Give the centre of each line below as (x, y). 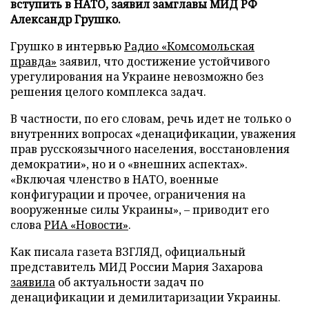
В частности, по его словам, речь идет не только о (151, 118)
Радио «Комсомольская (189, 46)
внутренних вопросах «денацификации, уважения (153, 133)
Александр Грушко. (66, 19)
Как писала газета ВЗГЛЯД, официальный (128, 251)
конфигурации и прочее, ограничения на (128, 194)
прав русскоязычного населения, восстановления (150, 149)
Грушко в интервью (67, 46)
